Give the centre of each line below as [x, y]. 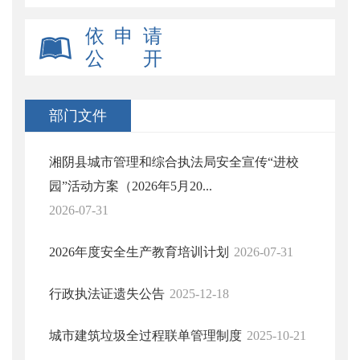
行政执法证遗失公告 [107, 294]
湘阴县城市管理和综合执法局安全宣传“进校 [174, 162]
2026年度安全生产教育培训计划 [139, 252]
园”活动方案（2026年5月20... [131, 186]
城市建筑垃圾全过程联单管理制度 [145, 335]
